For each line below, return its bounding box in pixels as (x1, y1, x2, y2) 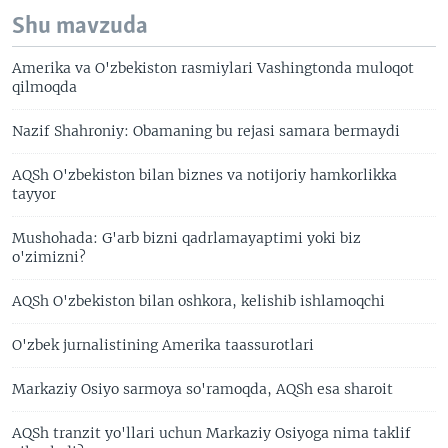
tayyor (12, 185, 56, 203)
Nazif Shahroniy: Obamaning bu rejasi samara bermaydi (12, 122, 400, 140)
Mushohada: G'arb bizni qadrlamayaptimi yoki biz (12, 229, 361, 247)
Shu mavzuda (12, 14, 148, 39)
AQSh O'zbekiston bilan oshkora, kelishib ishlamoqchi (12, 292, 385, 310)
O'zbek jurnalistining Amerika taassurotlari (12, 336, 314, 354)
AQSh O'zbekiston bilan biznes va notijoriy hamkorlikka (12, 166, 397, 184)
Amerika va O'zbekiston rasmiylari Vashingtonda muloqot (12, 59, 414, 77)
